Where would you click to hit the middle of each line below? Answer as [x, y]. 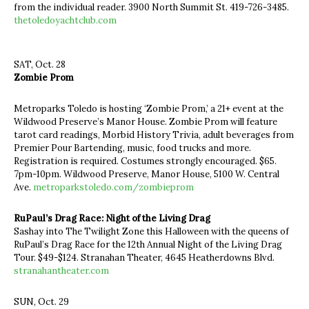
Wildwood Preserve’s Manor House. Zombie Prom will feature [146, 121]
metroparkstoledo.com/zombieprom [113, 187]
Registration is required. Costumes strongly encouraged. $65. [145, 161]
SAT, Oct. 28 [40, 64]
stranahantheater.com [61, 270]
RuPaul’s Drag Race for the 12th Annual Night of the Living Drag [148, 244]
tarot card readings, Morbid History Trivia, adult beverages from [154, 134]
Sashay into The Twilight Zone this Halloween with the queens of [151, 231]
